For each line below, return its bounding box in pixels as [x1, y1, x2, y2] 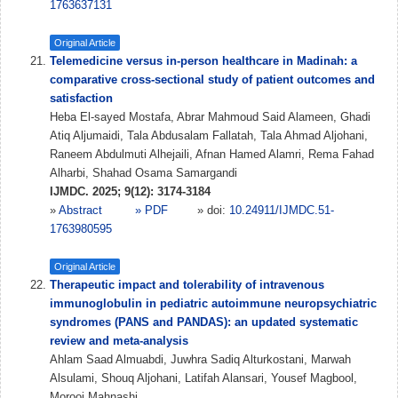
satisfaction [50, 92, 113, 105]
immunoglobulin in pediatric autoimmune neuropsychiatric [50, 297, 377, 310]
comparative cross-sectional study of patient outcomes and [50, 73, 375, 86]
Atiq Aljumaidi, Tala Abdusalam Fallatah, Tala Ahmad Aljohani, [50, 129, 368, 142]
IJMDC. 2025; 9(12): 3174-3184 [50, 185, 211, 198]
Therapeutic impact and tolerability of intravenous [50, 278, 324, 291]
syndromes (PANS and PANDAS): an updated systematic [50, 315, 358, 329]
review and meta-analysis [50, 334, 188, 347]
